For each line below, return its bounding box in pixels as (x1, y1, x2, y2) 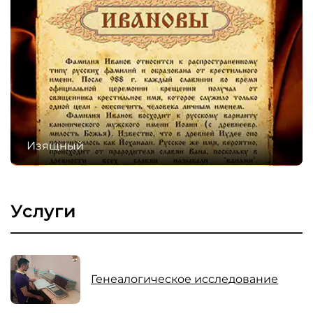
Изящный (27, 139, 84, 153)
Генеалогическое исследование (91, 272, 278, 286)
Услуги (10, 201, 76, 222)
